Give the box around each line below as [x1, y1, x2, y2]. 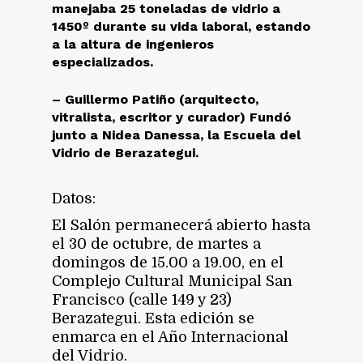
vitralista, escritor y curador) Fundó [52, 109, 292, 125]
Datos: [52, 190, 96, 207]
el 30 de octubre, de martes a [52, 235, 262, 252]
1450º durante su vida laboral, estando [52, 18, 311, 34]
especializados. [52, 53, 154, 70]
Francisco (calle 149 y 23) [52, 291, 233, 308]
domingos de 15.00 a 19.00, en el [52, 254, 284, 271]
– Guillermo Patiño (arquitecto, [52, 91, 259, 107]
